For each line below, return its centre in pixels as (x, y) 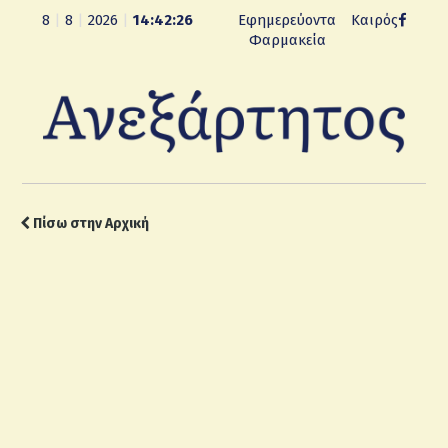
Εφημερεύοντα (287, 20)
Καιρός (374, 20)
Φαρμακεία (287, 40)
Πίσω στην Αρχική (89, 223)
